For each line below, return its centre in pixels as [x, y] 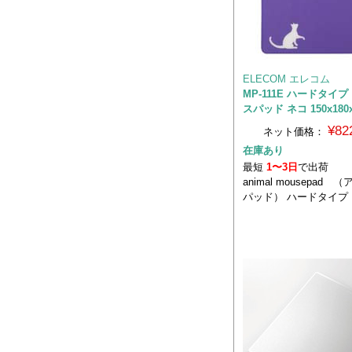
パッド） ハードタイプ [295, 196]
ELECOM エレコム [286, 79]
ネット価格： [293, 131]
